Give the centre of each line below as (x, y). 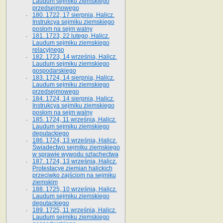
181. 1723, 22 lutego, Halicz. (71, 36)
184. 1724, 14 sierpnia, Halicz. (73, 98)
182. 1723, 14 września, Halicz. (74, 56)
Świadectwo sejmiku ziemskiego (76, 147)
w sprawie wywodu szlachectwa (75, 154)
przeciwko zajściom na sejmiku (74, 175)
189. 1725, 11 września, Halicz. (74, 210)
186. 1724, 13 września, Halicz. (74, 140)
